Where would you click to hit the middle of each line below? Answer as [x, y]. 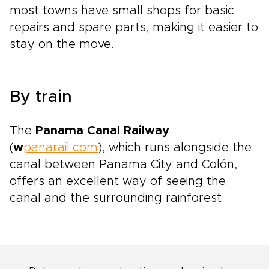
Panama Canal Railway [102, 131]
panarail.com [61, 148]
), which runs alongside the [175, 148]
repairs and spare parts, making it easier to [134, 28]
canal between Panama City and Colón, [123, 165]
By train [41, 97]
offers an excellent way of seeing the [118, 181]
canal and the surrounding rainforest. [117, 198]
